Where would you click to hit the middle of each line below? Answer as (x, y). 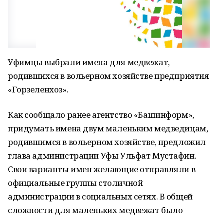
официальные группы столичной (75, 183)
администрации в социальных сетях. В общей (100, 196)
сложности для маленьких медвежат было (95, 210)
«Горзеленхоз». (38, 89)
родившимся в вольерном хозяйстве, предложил (107, 142)
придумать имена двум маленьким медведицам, (108, 128)
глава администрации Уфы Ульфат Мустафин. (102, 155)
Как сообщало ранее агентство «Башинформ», (101, 115)
